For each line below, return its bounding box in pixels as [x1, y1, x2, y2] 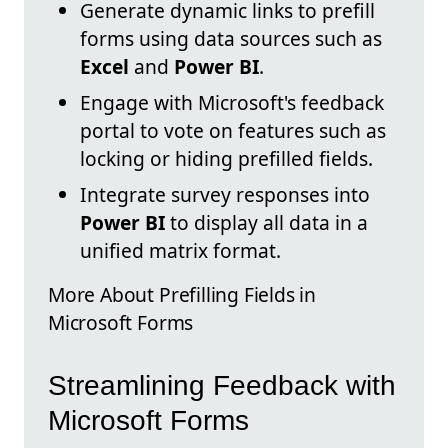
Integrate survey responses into [80, 181, 370, 209]
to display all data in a [165, 209, 368, 237]
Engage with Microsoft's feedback [80, 89, 384, 117]
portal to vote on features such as [80, 117, 386, 145]
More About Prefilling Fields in [48, 281, 317, 309]
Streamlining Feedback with [48, 369, 396, 401]
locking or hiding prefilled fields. [80, 145, 373, 173]
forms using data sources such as [80, 25, 382, 53]
